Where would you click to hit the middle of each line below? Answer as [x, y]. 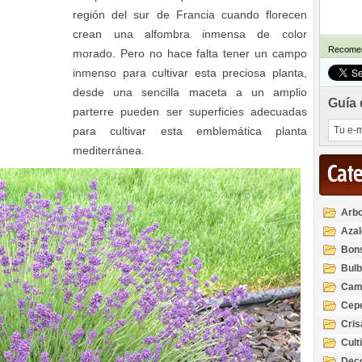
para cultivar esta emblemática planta [190, 131]
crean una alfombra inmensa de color [190, 34]
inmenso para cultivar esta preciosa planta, [190, 73]
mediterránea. [109, 150]
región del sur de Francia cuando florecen [190, 15]
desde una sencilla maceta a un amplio [190, 92]
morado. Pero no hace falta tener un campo [190, 53]
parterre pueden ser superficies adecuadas [190, 112]
